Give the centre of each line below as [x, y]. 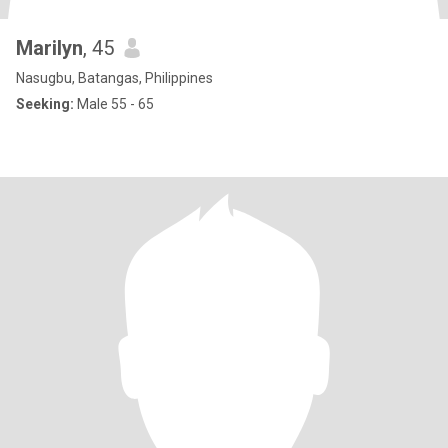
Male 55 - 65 [114, 104]
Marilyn [49, 48]
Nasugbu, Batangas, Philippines [114, 78]
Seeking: [45, 104]
